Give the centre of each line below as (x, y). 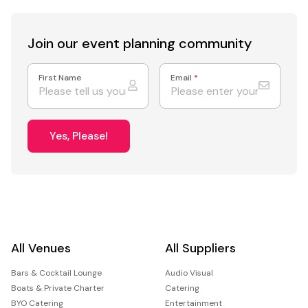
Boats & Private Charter (58, 288)
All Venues (41, 248)
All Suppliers (200, 248)
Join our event (75, 43)
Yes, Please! (79, 135)
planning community (187, 43)
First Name (60, 77)
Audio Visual (189, 273)
